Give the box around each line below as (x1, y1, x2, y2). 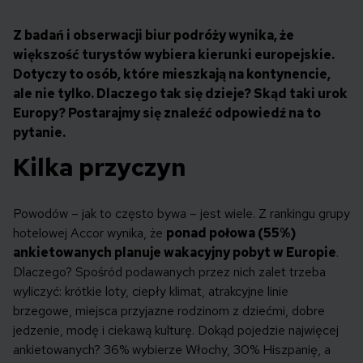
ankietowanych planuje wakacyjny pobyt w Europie (13, 244, 336, 262)
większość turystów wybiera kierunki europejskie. (13, 46, 335, 64)
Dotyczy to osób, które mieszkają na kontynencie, (13, 66, 331, 83)
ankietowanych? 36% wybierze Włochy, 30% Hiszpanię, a (13, 341, 331, 359)
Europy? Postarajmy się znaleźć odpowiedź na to (13, 105, 321, 122)
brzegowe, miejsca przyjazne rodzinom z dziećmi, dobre (13, 302, 325, 320)
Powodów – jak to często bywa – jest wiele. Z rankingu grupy (13, 205, 350, 223)
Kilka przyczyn (13, 151, 186, 184)
